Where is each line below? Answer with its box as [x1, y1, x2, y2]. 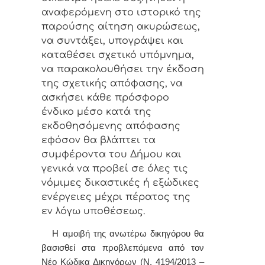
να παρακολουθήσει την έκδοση [41, 64, 204, 75]
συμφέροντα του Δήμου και [41, 149, 182, 160]
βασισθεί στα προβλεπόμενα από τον [41, 243, 205, 253]
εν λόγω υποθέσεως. [41, 206, 145, 217]
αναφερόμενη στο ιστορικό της [41, 7, 201, 18]
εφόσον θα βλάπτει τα [41, 135, 156, 146]
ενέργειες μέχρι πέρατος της [41, 192, 190, 203]
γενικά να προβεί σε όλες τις [41, 163, 188, 174]
